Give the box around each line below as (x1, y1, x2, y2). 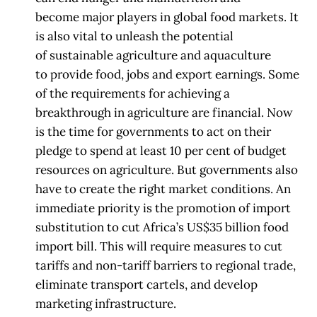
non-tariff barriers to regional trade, (96, 258, 296, 274)
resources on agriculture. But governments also (35, 162, 298, 178)
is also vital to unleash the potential (35, 28, 234, 45)
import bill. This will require (35, 238, 190, 255)
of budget (234, 143, 287, 159)
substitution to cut (35, 219, 140, 236)
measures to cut (193, 238, 282, 255)
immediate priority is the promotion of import (35, 200, 291, 217)
